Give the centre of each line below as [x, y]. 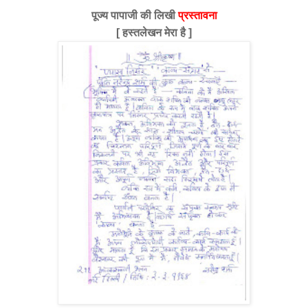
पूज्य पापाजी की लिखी [134, 15]
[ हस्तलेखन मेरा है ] [154, 32]
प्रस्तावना [197, 15]
